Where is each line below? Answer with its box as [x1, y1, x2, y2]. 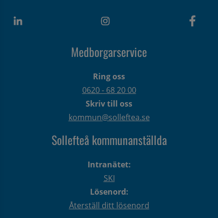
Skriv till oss [86, 98, 132, 109]
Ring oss [93, 71, 125, 82]
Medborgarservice [71, 42, 147, 60]
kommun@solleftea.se [68, 111, 150, 123]
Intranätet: [87, 159, 131, 170]
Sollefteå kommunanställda [51, 130, 167, 148]
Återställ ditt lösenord [69, 200, 149, 211]
